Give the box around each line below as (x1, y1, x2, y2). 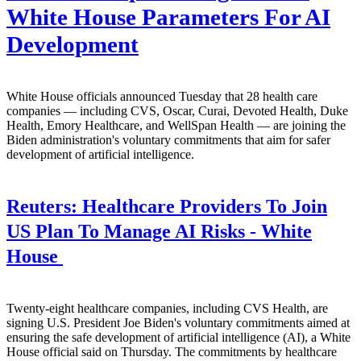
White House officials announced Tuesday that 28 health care (6, 89, 317, 104)
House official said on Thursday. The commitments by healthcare (6, 345, 337, 359)
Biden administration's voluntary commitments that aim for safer (6, 133, 330, 147)
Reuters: (6, 196, 77, 218)
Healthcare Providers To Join (77, 196, 327, 218)
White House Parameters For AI (6, 5, 330, 31)
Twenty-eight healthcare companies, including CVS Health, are (6, 301, 328, 316)
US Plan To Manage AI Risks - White (6, 221, 312, 243)
